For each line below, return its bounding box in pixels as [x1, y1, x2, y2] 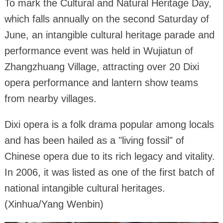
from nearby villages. [4, 93, 97, 104]
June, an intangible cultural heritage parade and [4, 29, 215, 40]
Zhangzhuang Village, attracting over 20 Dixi [4, 61, 199, 72]
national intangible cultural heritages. [4, 182, 165, 194]
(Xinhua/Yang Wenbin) [4, 198, 104, 210]
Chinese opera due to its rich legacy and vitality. [4, 150, 215, 162]
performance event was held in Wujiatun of [4, 45, 193, 56]
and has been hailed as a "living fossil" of [4, 134, 184, 146]
